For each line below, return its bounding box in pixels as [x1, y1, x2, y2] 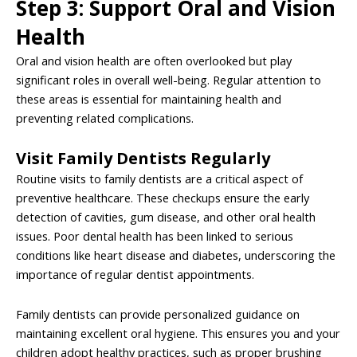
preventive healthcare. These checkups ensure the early [16, 190, 309, 206]
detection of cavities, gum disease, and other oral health [16, 209, 316, 226]
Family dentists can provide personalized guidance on [16, 305, 300, 322]
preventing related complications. [16, 109, 194, 126]
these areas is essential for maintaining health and [16, 90, 281, 107]
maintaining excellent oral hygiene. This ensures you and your [16, 324, 340, 341]
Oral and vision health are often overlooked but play [16, 52, 292, 69]
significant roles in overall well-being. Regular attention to [16, 71, 321, 88]
